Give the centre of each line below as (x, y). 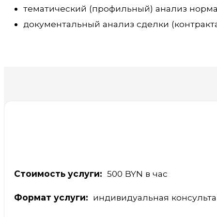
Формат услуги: (52, 197)
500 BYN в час (135, 173)
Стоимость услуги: (58, 173)
